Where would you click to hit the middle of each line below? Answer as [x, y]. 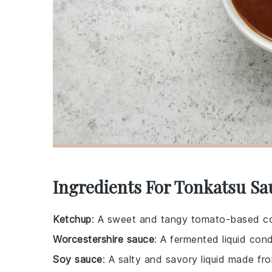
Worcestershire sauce [104, 239]
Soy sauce [78, 259]
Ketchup [72, 219]
